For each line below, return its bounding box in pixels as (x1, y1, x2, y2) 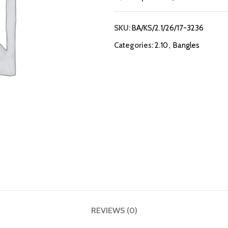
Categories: (114, 41, 153, 50)
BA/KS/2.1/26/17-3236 (132, 23, 204, 33)
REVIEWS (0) (91, 206, 137, 215)
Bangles (173, 41, 199, 50)
